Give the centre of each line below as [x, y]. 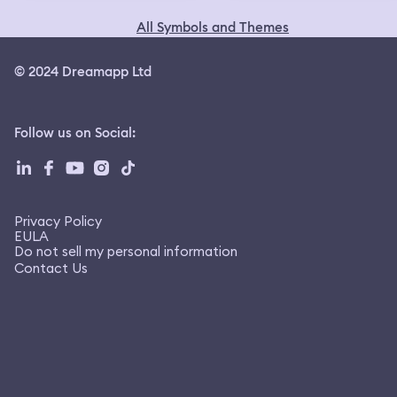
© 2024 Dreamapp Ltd [83, 71]
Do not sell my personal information [126, 251]
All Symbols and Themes [213, 27]
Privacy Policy [58, 221]
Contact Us [51, 268]
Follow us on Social [73, 132]
